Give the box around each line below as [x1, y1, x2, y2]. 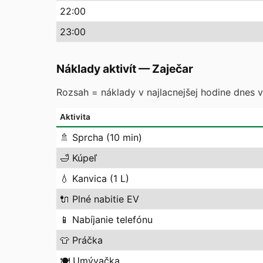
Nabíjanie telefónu [72, 214, 153, 225]
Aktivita [60, 112, 90, 122]
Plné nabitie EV [72, 193, 139, 205]
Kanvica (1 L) [72, 173, 129, 184]
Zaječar [152, 62, 193, 76]
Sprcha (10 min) [72, 131, 142, 143]
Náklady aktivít [56, 62, 136, 76]
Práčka [72, 234, 103, 246]
